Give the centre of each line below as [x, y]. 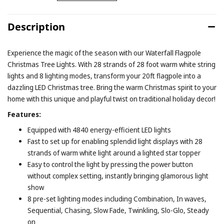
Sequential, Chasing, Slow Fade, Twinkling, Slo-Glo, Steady [118, 210]
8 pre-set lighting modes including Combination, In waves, [117, 199]
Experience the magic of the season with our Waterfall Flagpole [104, 53]
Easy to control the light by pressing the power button [110, 164]
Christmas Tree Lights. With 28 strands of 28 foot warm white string [111, 64]
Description [36, 27]
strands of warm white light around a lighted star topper [114, 153]
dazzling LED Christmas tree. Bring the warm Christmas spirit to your [112, 87]
